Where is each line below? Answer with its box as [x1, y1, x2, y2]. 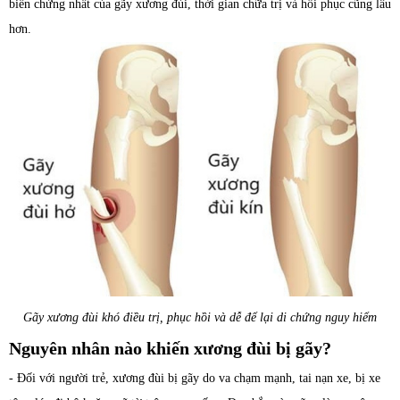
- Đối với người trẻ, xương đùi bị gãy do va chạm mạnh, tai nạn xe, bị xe [9, 371, 380, 386]
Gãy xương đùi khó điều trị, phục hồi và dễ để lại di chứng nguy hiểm [23, 311, 377, 325]
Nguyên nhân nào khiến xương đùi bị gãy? [9, 338, 331, 359]
